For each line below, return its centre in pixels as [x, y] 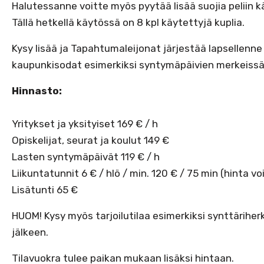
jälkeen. [30, 232]
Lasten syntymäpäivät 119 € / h [86, 157]
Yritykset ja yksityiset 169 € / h [85, 124]
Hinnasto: [37, 91]
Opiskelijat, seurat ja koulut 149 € [90, 141]
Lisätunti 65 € [45, 190]
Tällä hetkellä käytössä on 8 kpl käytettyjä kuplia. [128, 23]
